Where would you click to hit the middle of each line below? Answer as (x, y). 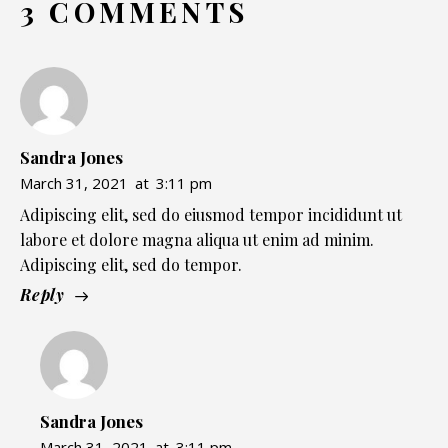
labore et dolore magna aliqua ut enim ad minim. (197, 240)
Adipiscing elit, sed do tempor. (131, 265)
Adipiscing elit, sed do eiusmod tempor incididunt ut (211, 215)
